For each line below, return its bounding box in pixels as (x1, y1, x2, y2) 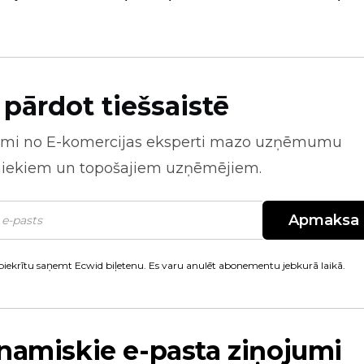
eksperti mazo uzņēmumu (142, 133, 342, 151)
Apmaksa (288, 211, 359, 229)
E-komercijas (46, 133, 142, 151)
